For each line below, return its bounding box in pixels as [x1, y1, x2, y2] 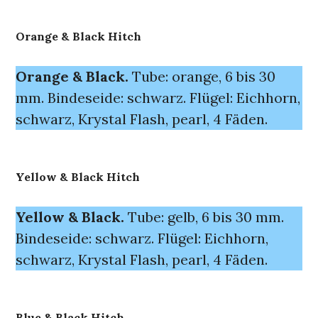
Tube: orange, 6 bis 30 [128, 67, 276, 85]
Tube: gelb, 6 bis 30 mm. [124, 208, 285, 226]
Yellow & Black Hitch [16, 170, 141, 184]
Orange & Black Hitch [16, 29, 142, 43]
